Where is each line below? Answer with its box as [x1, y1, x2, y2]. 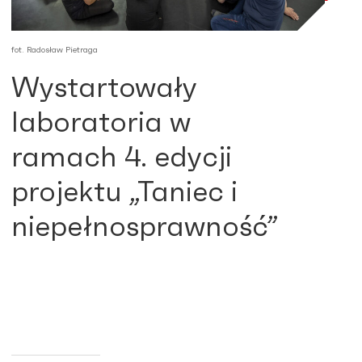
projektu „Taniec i [11, 179, 238, 208]
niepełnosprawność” [11, 213, 279, 242]
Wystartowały [11, 74, 196, 103]
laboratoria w [11, 109, 191, 138]
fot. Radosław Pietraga [11, 46, 98, 55]
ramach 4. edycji [11, 144, 232, 173]
